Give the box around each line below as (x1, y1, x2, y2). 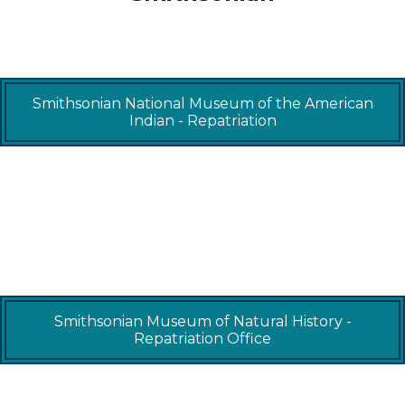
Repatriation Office (134, 330, 271, 347)
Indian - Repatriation (128, 112, 277, 129)
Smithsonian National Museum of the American (32, 95, 373, 112)
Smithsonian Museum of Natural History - (53, 313, 352, 330)
